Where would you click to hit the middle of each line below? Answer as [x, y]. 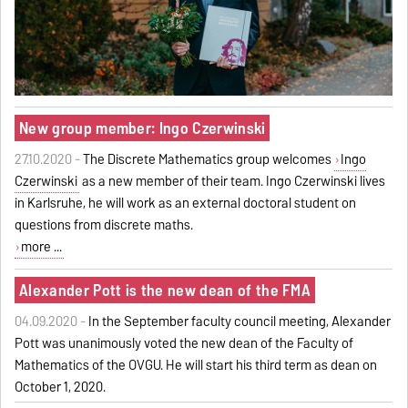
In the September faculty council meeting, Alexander [240, 321]
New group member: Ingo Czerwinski [142, 127]
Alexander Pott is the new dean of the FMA [165, 290]
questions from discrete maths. [104, 224]
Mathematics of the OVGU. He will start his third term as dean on [196, 365]
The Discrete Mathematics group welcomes [209, 159]
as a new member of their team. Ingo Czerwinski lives [233, 181]
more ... [41, 246]
